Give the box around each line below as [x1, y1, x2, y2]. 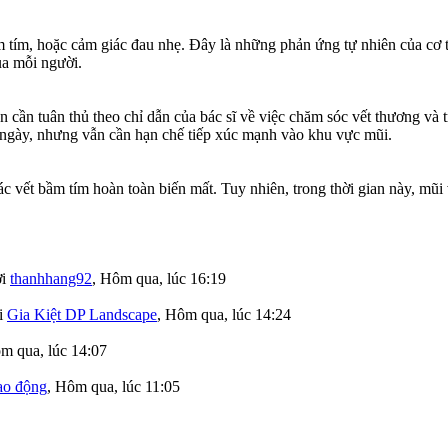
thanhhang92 [10, 270, 92, 288]
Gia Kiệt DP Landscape [7, 306, 157, 324]
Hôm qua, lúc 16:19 [100, 270, 226, 288]
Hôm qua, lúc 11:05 [55, 378, 180, 396]
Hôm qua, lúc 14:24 [165, 306, 291, 324]
